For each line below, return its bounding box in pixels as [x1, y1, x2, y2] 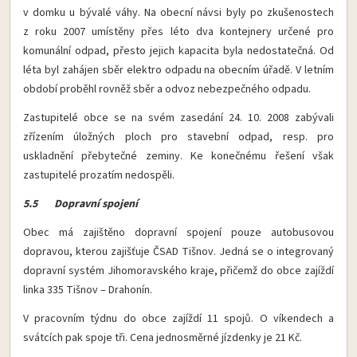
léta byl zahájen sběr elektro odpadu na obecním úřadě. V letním [23, 62, 334, 79]
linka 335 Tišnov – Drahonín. [23, 282, 152, 299]
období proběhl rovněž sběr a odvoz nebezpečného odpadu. [23, 81, 311, 98]
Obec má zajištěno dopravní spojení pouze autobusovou [23, 225, 334, 241]
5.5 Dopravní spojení [23, 196, 138, 213]
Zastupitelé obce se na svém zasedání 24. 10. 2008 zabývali [23, 110, 334, 127]
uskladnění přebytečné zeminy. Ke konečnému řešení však [23, 148, 334, 165]
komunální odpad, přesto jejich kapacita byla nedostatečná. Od [23, 43, 334, 60]
